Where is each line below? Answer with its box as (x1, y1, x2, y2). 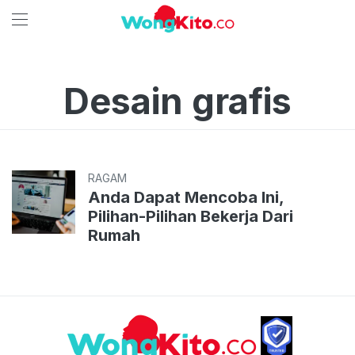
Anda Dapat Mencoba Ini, (88, 188, 284, 207)
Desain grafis (63, 79, 292, 123)
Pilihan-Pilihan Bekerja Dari (88, 207, 293, 226)
